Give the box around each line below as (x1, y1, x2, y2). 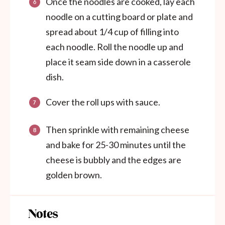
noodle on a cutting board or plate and (46, 11, 193, 23)
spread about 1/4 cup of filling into (46, 26, 179, 38)
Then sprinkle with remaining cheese (46, 124, 189, 136)
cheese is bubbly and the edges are (46, 154, 181, 166)
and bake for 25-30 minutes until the (46, 139, 186, 151)
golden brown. (46, 169, 102, 181)
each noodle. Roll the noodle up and (46, 41, 183, 53)
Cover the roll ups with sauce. (46, 96, 160, 108)
